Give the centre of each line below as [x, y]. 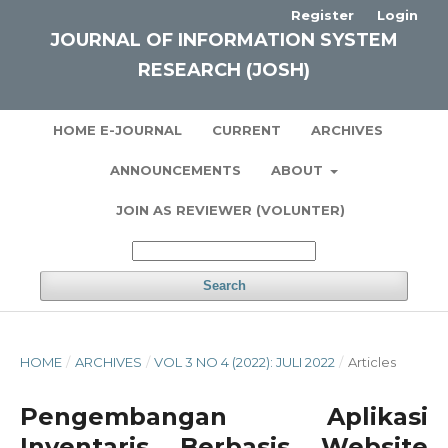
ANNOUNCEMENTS [175, 170]
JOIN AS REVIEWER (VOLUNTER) [230, 210]
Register [322, 15]
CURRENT [246, 130]
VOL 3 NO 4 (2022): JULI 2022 [245, 362]
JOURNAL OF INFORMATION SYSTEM [224, 40]
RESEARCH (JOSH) [224, 70]
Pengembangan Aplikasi [224, 416]
